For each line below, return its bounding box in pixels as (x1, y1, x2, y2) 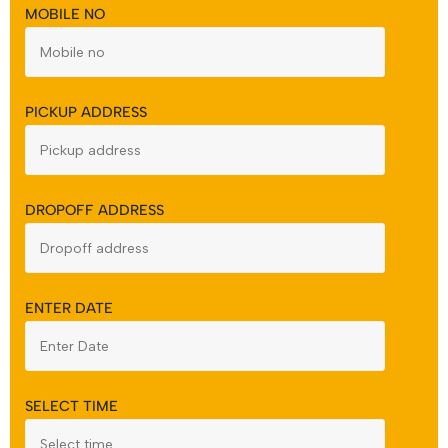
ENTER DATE (25, 299, 113, 317)
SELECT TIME (25, 397, 118, 415)
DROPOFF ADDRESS (25, 201, 164, 219)
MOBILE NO (25, 5, 105, 23)
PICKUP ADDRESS (25, 103, 147, 121)
